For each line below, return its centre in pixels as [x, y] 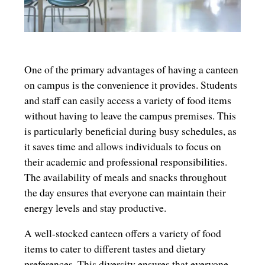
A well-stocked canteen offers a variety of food [122, 233]
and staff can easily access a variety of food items [127, 100]
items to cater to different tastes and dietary [115, 249]
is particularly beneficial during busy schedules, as [130, 130]
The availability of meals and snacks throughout [125, 177]
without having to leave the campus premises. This [130, 115]
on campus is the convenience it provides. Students [130, 84]
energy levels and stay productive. [95, 207]
